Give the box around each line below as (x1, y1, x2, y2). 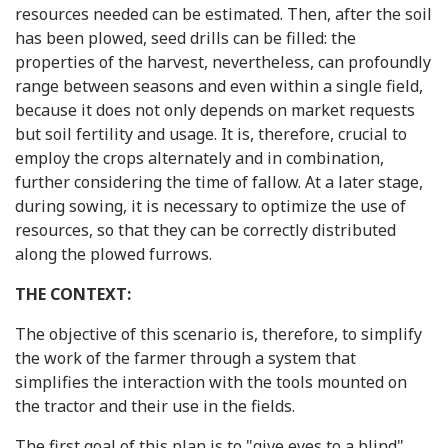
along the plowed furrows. (15, 243, 212, 265)
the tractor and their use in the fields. (15, 395, 295, 417)
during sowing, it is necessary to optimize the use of (15, 195, 406, 217)
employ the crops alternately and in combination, (15, 147, 384, 169)
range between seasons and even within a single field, (15, 75, 423, 97)
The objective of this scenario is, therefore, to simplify (15, 323, 422, 345)
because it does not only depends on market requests (15, 99, 415, 121)
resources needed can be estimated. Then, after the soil (15, 3, 432, 25)
